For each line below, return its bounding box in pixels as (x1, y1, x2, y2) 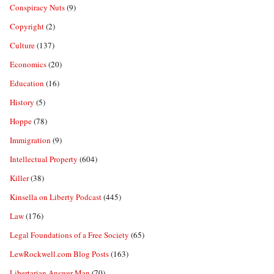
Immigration (10, 135, 51, 146)
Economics (10, 59, 46, 70)
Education (10, 78, 44, 89)
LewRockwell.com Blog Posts (10, 248, 109, 260)
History (10, 97, 34, 108)
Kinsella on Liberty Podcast (10, 191, 102, 203)
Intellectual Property (10, 154, 78, 165)
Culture (10, 40, 35, 51)
